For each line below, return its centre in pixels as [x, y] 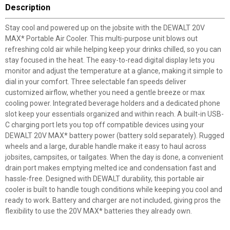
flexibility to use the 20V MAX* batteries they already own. [99, 211]
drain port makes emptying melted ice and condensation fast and [111, 168]
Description [28, 7]
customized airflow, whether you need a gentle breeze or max [105, 92]
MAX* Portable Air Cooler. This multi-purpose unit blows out [101, 39]
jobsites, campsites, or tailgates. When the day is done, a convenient [114, 157]
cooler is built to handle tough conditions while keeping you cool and [114, 189]
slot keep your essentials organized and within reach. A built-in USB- [114, 114]
